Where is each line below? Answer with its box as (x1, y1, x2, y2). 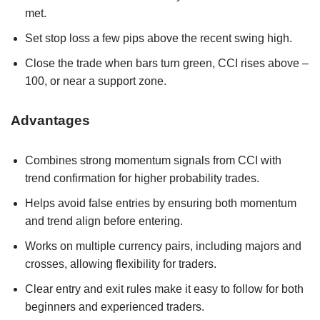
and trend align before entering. (25, 214, 183, 227)
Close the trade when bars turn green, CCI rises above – (25, 56, 309, 69)
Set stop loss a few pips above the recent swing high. (25, 31, 292, 44)
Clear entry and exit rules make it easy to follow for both (25, 282, 304, 295)
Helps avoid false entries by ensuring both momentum (25, 196, 296, 209)
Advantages (11, 112, 90, 128)
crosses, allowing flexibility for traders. (25, 257, 216, 270)
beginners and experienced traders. (25, 300, 204, 313)
